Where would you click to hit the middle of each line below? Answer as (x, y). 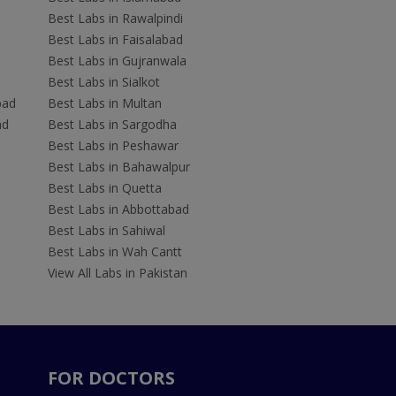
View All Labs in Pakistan (117, 273)
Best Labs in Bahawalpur (118, 167)
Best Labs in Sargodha (112, 125)
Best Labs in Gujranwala (117, 61)
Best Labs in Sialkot (103, 82)
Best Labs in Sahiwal (106, 231)
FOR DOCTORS (111, 378)
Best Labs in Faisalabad (115, 40)
